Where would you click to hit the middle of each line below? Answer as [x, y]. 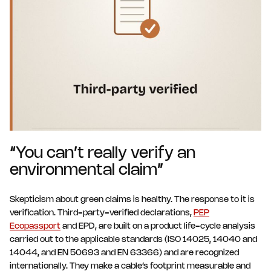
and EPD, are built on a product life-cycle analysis [158, 227]
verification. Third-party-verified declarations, [102, 214]
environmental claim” [87, 171]
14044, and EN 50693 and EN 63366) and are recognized [124, 253]
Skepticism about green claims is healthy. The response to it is [132, 200]
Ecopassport [35, 227]
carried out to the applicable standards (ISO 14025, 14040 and [133, 240]
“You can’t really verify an [103, 154]
